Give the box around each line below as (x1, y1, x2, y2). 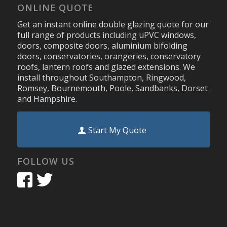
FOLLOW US (17, 155, 74, 168)
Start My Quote (88, 124, 146, 136)
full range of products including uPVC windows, (17, 29, 196, 41)
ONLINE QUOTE (17, 1, 93, 14)
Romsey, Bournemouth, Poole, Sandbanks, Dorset (17, 83, 208, 94)
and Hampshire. (17, 93, 77, 105)
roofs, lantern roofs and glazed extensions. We (17, 61, 195, 73)
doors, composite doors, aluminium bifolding (17, 40, 187, 52)
